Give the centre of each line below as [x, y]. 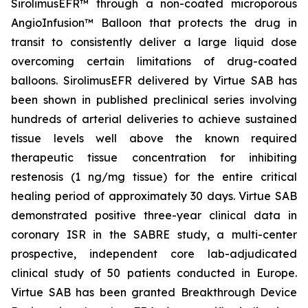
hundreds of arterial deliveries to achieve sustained [154, 119]
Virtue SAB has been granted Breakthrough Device [154, 292]
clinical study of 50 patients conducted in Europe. [154, 273]
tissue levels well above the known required [154, 138]
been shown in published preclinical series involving [154, 100]
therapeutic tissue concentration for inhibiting [154, 157]
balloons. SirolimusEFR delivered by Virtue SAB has [154, 80]
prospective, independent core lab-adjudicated [154, 254]
